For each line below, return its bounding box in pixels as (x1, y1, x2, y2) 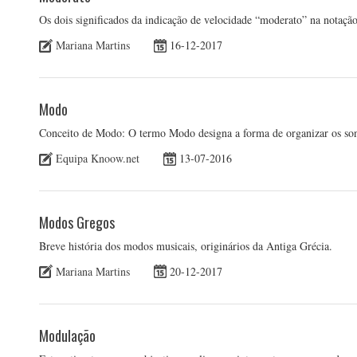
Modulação (39, 324, 96, 346)
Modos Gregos (39, 212, 115, 233)
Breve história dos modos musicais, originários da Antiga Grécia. (39, 238, 332, 254)
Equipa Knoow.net (56, 151, 139, 167)
